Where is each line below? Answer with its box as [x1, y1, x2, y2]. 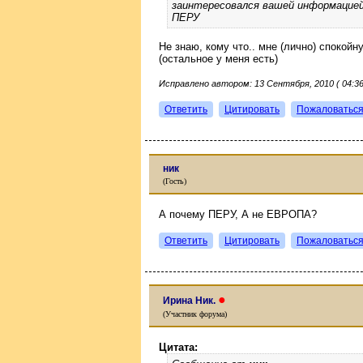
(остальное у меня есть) [159, 53, 278, 65]
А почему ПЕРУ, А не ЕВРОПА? [159, 207, 317, 220]
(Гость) [163, 176, 186, 186]
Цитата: [159, 341, 198, 353]
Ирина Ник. [163, 295, 218, 306]
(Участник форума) [163, 310, 227, 318]
